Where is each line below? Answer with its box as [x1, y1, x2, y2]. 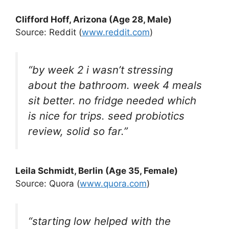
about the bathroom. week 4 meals [28, 78, 202, 91]
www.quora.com [80, 178, 147, 189]
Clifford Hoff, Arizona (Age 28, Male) [15, 14, 172, 25]
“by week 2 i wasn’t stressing [28, 63, 173, 76]
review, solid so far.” [28, 124, 128, 138]
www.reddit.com [82, 27, 150, 38]
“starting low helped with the [28, 214, 171, 227]
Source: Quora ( [15, 178, 80, 189]
